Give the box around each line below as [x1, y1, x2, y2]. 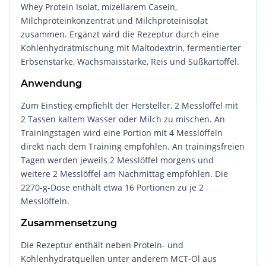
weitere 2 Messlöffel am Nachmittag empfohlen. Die [21, 168, 229, 180]
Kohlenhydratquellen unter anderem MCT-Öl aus [21, 253, 217, 265]
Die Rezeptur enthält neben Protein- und [21, 239, 184, 251]
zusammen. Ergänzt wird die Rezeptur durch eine [21, 28, 220, 40]
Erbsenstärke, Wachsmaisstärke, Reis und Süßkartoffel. [21, 56, 240, 68]
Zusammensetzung [21, 217, 118, 229]
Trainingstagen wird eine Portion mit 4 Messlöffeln [21, 127, 223, 139]
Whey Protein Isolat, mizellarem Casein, [21, 1, 178, 13]
